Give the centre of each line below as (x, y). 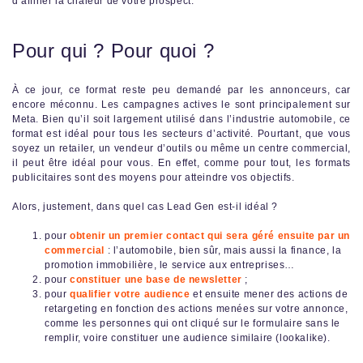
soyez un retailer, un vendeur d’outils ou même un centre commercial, (181, 148)
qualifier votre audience (130, 294)
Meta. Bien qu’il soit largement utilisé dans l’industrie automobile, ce (181, 119)
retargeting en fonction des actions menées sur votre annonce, (196, 308)
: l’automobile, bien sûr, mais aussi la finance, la (223, 250)
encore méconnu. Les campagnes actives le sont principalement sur (181, 104)
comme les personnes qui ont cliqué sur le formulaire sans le (193, 323)
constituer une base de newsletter (156, 279)
